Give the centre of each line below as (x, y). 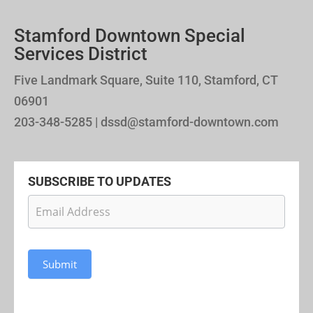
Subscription (64, 226)
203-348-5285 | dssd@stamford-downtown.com (146, 122)
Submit (60, 264)
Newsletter (59, 205)
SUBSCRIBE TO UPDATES (100, 182)
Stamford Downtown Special (130, 36)
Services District (81, 54)
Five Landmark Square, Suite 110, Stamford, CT (146, 80)
